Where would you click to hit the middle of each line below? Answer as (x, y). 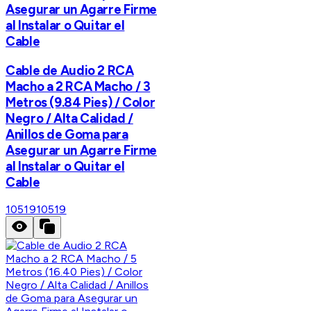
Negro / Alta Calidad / (69, 118)
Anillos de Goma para (67, 134)
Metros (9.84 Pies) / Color (81, 102)
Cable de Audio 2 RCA (70, 70)
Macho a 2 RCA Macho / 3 (78, 86)
